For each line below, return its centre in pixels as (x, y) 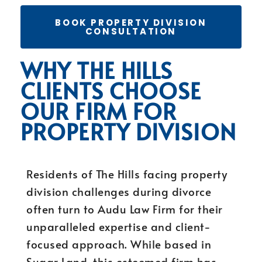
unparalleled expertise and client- (118, 226)
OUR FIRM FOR (99, 111)
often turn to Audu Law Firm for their (125, 209)
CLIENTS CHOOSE (111, 90)
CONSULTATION (131, 31)
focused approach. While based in (119, 244)
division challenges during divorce (119, 191)
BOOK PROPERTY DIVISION (131, 23)
